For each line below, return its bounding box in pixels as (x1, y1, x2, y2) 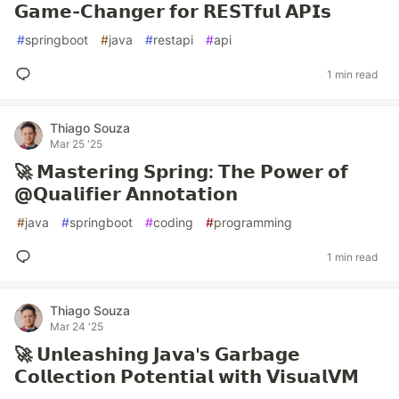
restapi (153, 32, 193, 47)
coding (153, 215, 193, 230)
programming (214, 215, 292, 230)
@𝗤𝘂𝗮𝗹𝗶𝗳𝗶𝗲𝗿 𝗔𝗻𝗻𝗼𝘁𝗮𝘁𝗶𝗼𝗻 (14, 183, 238, 205)
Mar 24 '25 (50, 320, 103, 333)
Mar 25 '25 (50, 137, 102, 151)
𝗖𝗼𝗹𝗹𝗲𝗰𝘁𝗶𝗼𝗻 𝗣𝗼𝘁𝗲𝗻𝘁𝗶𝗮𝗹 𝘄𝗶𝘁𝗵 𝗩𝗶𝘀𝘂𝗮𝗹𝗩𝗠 (14, 366, 359, 387)
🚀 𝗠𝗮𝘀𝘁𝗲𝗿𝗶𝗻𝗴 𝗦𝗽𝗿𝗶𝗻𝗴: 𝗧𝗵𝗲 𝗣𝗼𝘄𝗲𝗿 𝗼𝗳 (14, 161, 348, 183)
